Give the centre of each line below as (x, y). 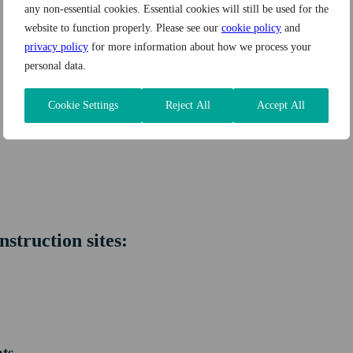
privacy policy (56, 47)
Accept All (281, 105)
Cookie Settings (83, 105)
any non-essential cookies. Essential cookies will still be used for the (176, 9)
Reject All (188, 105)
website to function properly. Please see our (123, 28)
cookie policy (251, 28)
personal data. (55, 66)
